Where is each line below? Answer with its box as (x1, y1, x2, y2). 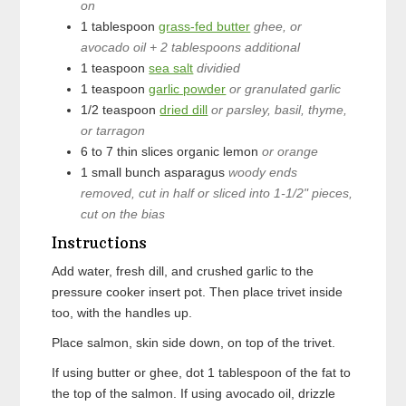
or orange (262, 144, 319, 159)
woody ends (228, 165, 298, 180)
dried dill (159, 102, 208, 118)
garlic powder (149, 82, 227, 97)
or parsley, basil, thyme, (211, 102, 348, 118)
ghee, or (254, 19, 303, 34)
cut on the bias (81, 207, 166, 222)
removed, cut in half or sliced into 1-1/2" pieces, (81, 186, 353, 201)
